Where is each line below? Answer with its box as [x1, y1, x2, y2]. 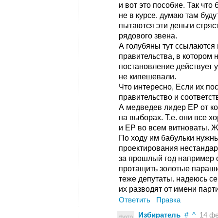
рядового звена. [119, 32, 177, 40]
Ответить [119, 196, 150, 204]
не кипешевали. [119, 73, 176, 81]
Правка [156, 196, 181, 204]
